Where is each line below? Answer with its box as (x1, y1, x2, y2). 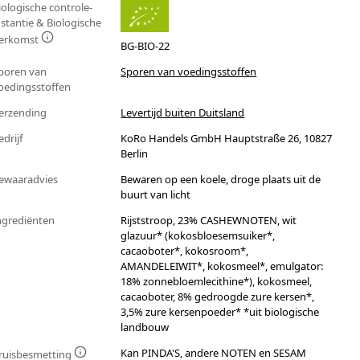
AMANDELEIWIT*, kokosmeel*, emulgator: (121, 259, 324, 274)
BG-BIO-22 (121, 39, 170, 54)
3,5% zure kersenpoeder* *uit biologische (121, 305, 320, 320)
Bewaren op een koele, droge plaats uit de (121, 172, 321, 187)
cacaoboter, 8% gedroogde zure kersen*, (121, 289, 315, 305)
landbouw (121, 320, 170, 335)
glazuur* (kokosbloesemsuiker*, (121, 228, 276, 243)
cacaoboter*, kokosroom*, (121, 243, 249, 259)
